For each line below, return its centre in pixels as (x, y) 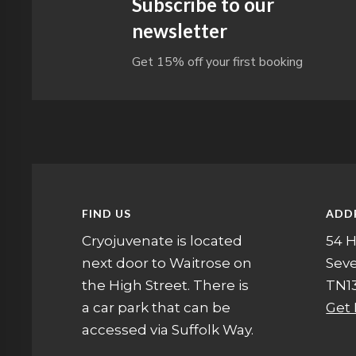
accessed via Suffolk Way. (168, 329)
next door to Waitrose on (167, 263)
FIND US (107, 213)
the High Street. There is (166, 285)
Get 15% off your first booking (218, 62)
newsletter (180, 31)
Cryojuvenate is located (163, 240)
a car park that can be (157, 307)
